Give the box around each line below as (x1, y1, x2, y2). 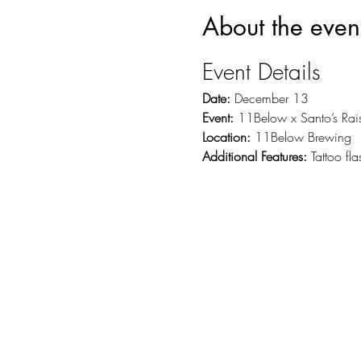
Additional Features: (201, 147, 307, 166)
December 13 (230, 89, 309, 108)
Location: (201, 128, 251, 147)
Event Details (201, 56, 321, 87)
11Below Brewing (250, 128, 351, 147)
